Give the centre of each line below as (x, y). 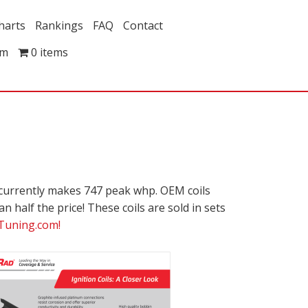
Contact (143, 25)
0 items (49, 52)
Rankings (59, 25)
